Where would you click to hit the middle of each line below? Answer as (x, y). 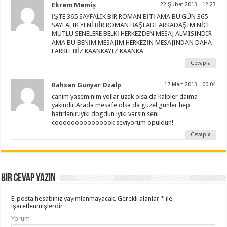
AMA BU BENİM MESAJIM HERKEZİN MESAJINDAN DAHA (132, 43)
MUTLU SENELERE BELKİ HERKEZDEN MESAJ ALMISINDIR (132, 34)
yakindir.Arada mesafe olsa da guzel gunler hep (121, 105)
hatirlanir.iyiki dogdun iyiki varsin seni (105, 114)
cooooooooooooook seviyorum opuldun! (113, 123)
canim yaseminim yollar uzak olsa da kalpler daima (125, 97)
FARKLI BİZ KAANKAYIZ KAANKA (98, 51)
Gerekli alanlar (139, 199)
